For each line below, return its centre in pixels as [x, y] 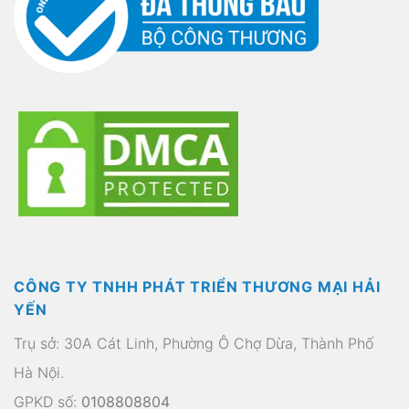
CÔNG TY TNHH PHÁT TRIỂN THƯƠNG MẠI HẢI [197, 286]
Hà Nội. [39, 372]
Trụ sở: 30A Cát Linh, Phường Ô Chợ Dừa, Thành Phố [194, 343]
